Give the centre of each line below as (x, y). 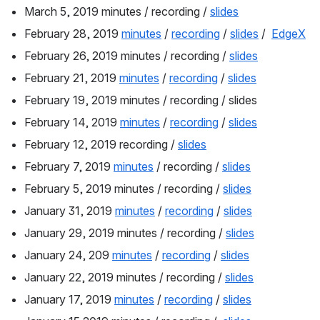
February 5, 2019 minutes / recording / (124, 189)
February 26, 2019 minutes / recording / (127, 56)
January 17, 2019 (69, 300)
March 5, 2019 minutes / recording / (117, 12)
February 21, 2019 (72, 78)
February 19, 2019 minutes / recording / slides (141, 100)
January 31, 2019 (70, 211)
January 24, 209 (68, 255)
